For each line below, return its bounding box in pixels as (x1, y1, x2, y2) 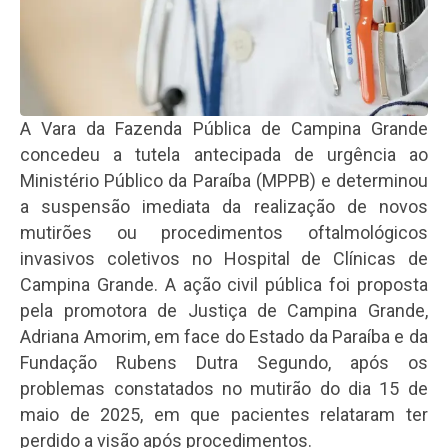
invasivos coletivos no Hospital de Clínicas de (20, 247, 428, 269)
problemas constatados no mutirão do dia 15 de (20, 377, 428, 399)
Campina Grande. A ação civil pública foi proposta (20, 273, 428, 295)
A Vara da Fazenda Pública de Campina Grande (20, 117, 428, 139)
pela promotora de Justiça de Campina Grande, (20, 299, 428, 321)
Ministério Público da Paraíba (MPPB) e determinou (20, 169, 428, 191)
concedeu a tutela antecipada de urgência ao (20, 143, 428, 165)
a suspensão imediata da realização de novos (20, 195, 428, 217)
